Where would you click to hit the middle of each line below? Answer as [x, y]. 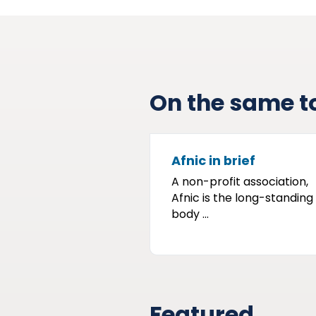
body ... [190, 214]
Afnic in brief [213, 160]
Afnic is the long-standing [242, 198]
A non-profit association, [240, 182]
